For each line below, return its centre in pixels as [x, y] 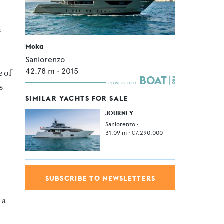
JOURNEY [119, 113]
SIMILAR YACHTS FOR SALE [77, 99]
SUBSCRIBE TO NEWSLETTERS [100, 178]
